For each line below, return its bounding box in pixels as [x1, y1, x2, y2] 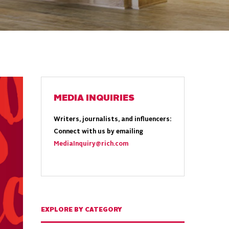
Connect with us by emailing [54, 129, 144, 135]
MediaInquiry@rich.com [54, 141, 129, 147]
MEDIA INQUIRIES [54, 94, 135, 103]
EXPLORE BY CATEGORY [41, 207, 123, 213]
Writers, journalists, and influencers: [54, 117, 172, 123]
